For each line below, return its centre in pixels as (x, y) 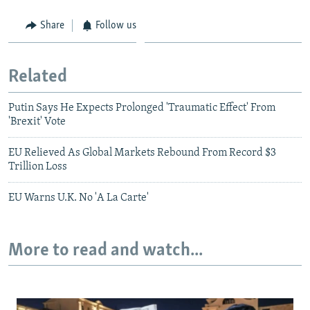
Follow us (116, 25)
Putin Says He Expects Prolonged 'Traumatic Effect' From (142, 108)
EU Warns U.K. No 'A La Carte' (79, 198)
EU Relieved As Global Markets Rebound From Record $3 (142, 153)
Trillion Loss (38, 166)
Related (38, 77)
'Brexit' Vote (37, 121)
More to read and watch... (106, 250)
